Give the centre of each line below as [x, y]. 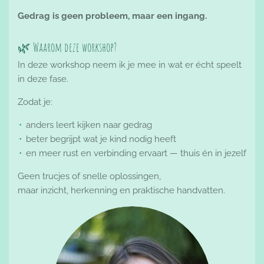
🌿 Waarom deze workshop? [67, 47]
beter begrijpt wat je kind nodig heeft [101, 139]
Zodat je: [35, 102]
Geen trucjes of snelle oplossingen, [89, 176]
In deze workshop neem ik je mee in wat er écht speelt [130, 65]
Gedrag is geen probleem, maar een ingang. [112, 16]
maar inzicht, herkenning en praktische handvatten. [121, 190]
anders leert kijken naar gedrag [89, 125]
